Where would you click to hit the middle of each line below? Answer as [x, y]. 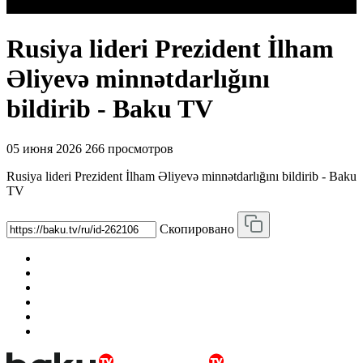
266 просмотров [129, 148]
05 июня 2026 [44, 148]
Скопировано [197, 228]
